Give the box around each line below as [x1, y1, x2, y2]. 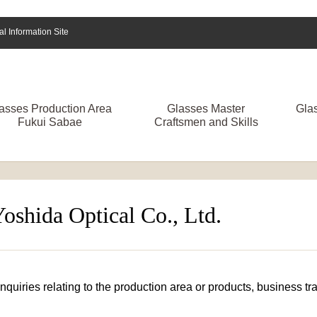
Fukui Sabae [17, 115, 82, 128]
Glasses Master [167, 102, 246, 115]
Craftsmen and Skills [154, 115, 258, 128]
